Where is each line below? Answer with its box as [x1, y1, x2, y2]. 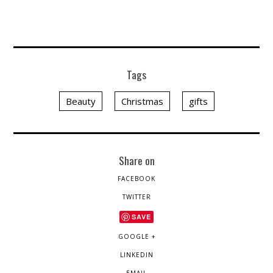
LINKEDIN [119, 250, 154, 260]
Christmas [121, 95, 163, 108]
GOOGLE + [118, 232, 155, 241]
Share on [118, 152, 155, 169]
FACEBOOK [118, 174, 155, 183]
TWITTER [122, 193, 151, 202]
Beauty [65, 95, 96, 108]
